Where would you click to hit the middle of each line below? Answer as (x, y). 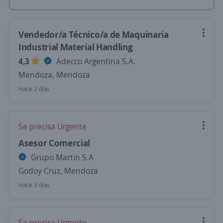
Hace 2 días (34, 89)
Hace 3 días (34, 185)
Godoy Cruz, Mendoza (58, 171)
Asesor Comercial (55, 143)
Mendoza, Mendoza (54, 75)
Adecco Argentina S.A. (95, 61)
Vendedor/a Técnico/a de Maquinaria (94, 34)
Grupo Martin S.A (61, 157)
